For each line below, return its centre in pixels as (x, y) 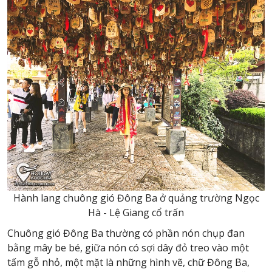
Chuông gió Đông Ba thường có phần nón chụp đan (126, 233)
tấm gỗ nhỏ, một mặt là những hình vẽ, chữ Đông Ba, (128, 262)
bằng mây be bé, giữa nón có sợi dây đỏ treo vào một (128, 248)
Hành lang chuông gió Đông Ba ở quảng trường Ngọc (136, 198)
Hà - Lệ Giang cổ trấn (136, 212)
